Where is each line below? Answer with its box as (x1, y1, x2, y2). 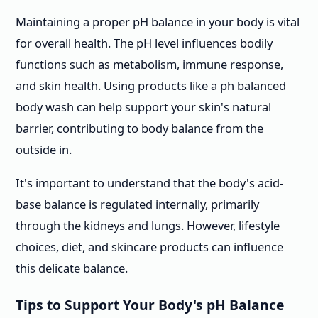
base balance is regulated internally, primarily (16, 195, 259, 212)
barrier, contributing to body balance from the (16, 120, 263, 137)
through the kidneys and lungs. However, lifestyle (16, 216, 280, 234)
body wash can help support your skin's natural (16, 99, 271, 116)
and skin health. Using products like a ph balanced (16, 77, 286, 94)
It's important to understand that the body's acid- (16, 174, 283, 191)
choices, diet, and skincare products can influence (16, 238, 283, 255)
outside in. (16, 141, 72, 158)
